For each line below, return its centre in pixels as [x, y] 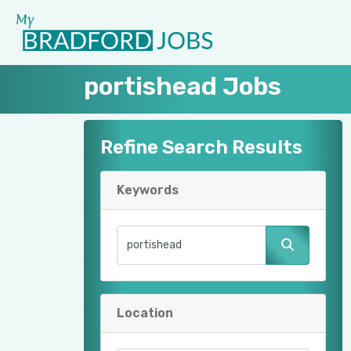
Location [145, 313]
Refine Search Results [201, 147]
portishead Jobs [183, 86]
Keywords [148, 190]
